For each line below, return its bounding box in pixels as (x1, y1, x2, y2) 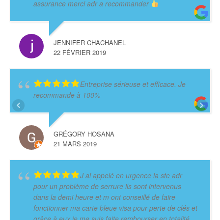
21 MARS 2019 (54, 138, 97, 148)
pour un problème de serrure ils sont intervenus (33, 181, 181, 191)
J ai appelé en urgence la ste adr (80, 170, 182, 180)
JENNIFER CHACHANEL (54, 37, 126, 47)
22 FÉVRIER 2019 (54, 47, 106, 57)
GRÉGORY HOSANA (54, 129, 114, 138)
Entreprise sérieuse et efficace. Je (80, 79, 186, 89)
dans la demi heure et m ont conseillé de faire (33, 192, 175, 202)
